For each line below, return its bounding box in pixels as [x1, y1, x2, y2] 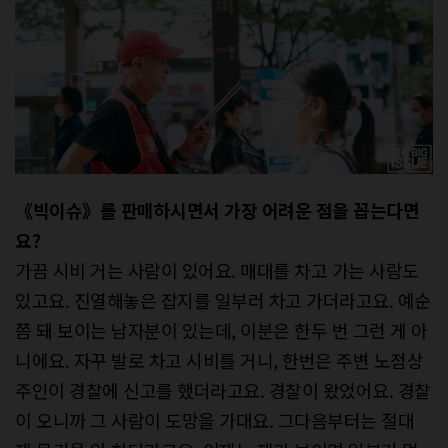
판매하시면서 [120, 196, 220, 223]
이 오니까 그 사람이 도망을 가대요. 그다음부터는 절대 [15, 406, 414, 433]
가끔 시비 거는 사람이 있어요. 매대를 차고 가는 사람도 [15, 256, 419, 283]
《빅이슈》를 [15, 196, 116, 223]
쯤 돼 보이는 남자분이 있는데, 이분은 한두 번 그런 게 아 [15, 316, 428, 343]
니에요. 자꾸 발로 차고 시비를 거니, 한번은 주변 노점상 [15, 346, 423, 373]
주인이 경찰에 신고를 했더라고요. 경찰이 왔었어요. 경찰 [15, 376, 431, 403]
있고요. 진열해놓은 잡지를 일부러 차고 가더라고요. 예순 [15, 286, 431, 313]
